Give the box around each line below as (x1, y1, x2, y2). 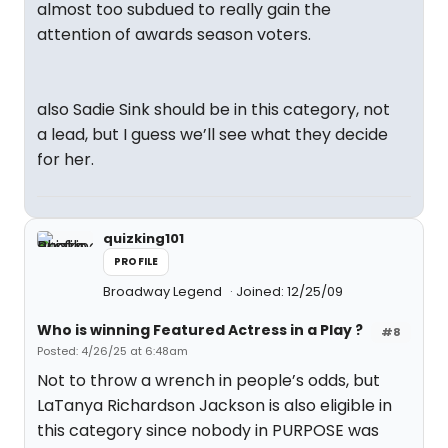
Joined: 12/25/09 (236, 282, 343, 301)
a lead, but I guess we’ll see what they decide (37, 123, 388, 146)
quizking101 (103, 229, 184, 248)
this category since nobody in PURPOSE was (37, 419, 379, 442)
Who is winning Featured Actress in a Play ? (37, 320, 363, 340)
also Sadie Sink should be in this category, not (37, 98, 390, 121)
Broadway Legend (103, 282, 225, 301)
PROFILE (114, 254, 159, 269)
